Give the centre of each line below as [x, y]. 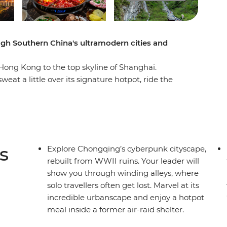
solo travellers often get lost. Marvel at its [123, 185]
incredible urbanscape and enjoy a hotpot [126, 198]
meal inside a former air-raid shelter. [116, 210]
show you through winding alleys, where [123, 173]
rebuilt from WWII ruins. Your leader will [123, 161]
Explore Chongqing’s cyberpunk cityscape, [127, 149]
